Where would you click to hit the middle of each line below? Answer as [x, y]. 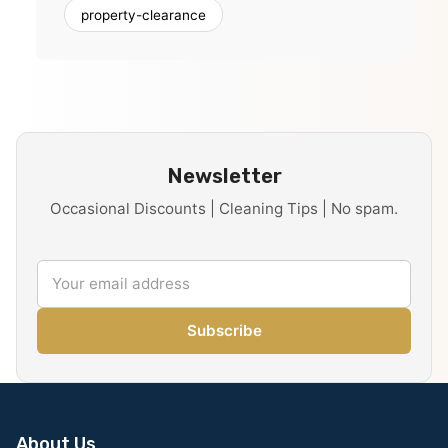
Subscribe [224, 331]
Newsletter [224, 176]
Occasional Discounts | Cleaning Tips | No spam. [224, 209]
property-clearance [143, 14]
